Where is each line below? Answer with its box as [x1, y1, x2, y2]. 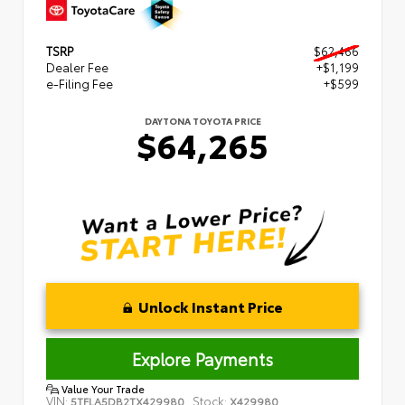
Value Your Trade [59, 381, 145, 396]
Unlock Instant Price [137, 295, 283, 316]
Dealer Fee [46, 58, 108, 75]
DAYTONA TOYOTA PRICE [144, 113, 261, 127]
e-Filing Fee [46, 74, 113, 91]
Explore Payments [132, 346, 273, 371]
